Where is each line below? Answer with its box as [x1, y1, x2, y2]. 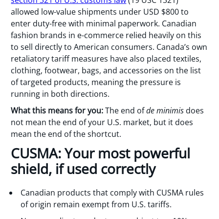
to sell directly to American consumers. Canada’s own [11, 41, 208, 52]
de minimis [146, 105, 184, 116]
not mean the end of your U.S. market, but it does [11, 117, 194, 128]
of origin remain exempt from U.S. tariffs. [21, 198, 172, 210]
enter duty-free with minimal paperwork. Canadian [11, 18, 197, 29]
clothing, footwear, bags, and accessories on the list [11, 65, 201, 76]
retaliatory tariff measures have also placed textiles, [11, 53, 202, 64]
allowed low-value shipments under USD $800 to [11, 6, 189, 17]
